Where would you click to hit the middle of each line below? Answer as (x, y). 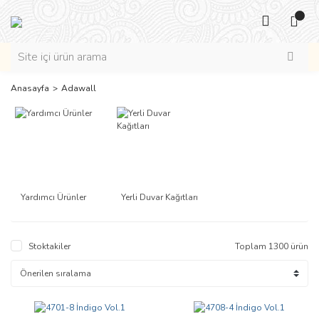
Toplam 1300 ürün (272, 247)
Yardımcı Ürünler (53, 198)
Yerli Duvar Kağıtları (159, 198)
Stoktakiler (49, 247)
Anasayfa (30, 88)
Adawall (79, 88)
